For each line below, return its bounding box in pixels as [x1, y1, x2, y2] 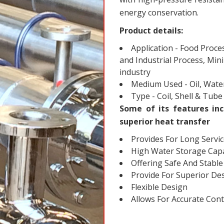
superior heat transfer [119, 116, 210, 127]
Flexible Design [131, 181, 187, 192]
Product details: [119, 25, 183, 36]
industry [119, 66, 150, 77]
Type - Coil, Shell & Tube [131, 90, 222, 101]
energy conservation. [119, 7, 198, 18]
